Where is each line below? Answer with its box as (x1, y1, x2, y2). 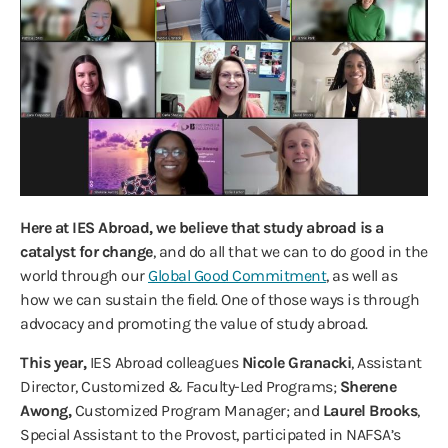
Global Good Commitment (148, 265, 326, 285)
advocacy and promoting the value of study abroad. (20, 313, 368, 333)
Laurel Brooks (322, 400, 417, 420)
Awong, (20, 400, 71, 420)
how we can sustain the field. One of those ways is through (20, 289, 419, 309)
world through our (20, 265, 148, 285)
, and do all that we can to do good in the (152, 241, 428, 261)
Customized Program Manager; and (71, 400, 323, 420)
